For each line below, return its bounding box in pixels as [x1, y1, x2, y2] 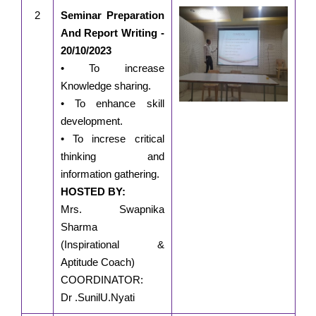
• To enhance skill [60, 97, 164, 110]
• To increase [60, 62, 164, 75]
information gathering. [60, 168, 159, 181]
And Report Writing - [60, 27, 164, 39]
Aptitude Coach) [60, 256, 135, 269]
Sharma [60, 221, 97, 233]
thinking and [60, 150, 164, 163]
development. [60, 115, 123, 128]
